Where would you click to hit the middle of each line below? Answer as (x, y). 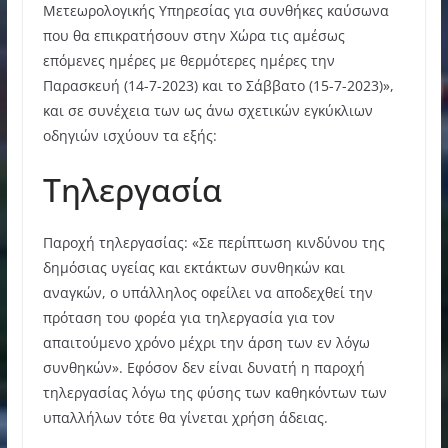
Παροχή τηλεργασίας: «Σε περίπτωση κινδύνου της (213, 242)
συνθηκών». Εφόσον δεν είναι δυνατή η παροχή (203, 367)
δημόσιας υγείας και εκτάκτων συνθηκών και (193, 267)
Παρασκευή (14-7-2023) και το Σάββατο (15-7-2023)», (218, 85)
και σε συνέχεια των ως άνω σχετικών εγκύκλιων (207, 110)
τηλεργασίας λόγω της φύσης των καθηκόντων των (214, 392)
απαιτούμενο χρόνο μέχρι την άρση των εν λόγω (206, 342)
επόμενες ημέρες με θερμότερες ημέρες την (188, 60)
